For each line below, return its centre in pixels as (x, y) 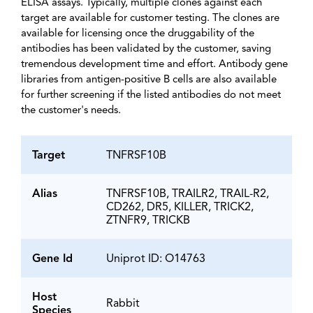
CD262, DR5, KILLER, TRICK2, (180, 208)
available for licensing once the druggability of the (138, 34)
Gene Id (52, 260)
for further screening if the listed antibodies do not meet (151, 96)
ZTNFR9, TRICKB (148, 221)
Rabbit (123, 304)
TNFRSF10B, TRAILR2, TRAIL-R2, (188, 195)
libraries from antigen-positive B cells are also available (149, 80)
